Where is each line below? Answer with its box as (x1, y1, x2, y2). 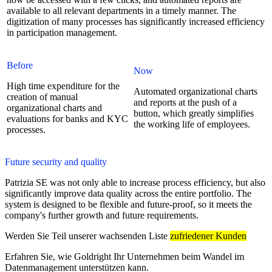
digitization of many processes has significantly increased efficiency (7, 16, 265, 27)
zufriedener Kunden (170, 230, 246, 241)
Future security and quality (5, 156, 107, 167)
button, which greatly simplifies (134, 107, 254, 118)
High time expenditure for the (7, 80, 120, 91)
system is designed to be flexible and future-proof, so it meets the (5, 199, 252, 209)
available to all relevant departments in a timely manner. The (7, 5, 236, 16)
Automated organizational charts (134, 86, 257, 97)
